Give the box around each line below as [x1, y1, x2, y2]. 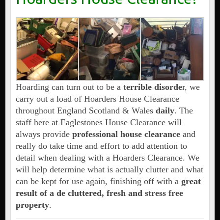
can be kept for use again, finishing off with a [15, 176, 181, 187]
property [15, 200, 49, 210]
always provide [15, 129, 72, 139]
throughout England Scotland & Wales [15, 106, 156, 116]
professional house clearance [72, 129, 180, 139]
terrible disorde [123, 82, 182, 92]
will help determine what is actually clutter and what [15, 165, 203, 175]
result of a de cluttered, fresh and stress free [15, 188, 183, 198]
